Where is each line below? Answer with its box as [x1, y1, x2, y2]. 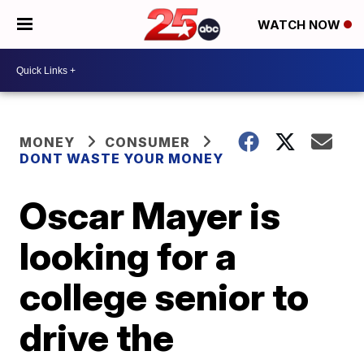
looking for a [19, 233, 237, 279]
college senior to [19, 274, 310, 319]
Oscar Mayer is [19, 193, 281, 238]
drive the [19, 314, 175, 360]
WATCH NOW [258, 17, 344, 33]
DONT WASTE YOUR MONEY [19, 150, 224, 167]
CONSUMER [105, 134, 191, 150]
